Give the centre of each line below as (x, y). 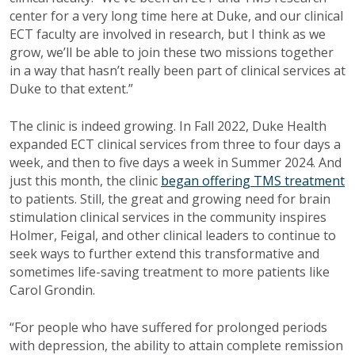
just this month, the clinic (85, 181)
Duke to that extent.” (73, 89)
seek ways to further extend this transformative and (164, 254)
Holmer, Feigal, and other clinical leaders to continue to (173, 236)
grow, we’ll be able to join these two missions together (172, 53)
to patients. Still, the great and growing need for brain (170, 199)
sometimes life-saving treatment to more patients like (170, 272)
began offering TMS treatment (253, 181)
